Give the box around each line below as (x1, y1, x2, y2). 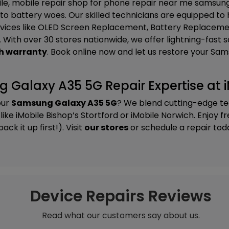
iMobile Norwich (131, 109, 194, 121)
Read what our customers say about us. (41, 210, 200, 221)
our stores (84, 122, 128, 133)
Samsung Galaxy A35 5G (11, 97, 117, 109)
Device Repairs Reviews (30, 186, 212, 207)
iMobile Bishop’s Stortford (16, 109, 118, 121)
